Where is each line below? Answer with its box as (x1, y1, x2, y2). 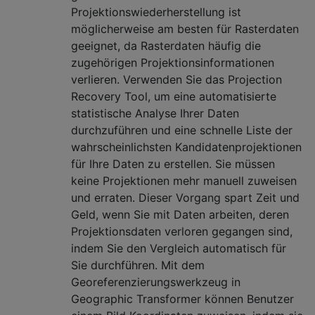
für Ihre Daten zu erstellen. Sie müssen (71, 156, 275, 171)
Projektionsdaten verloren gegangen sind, (71, 224, 292, 238)
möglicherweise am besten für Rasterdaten (71, 21, 299, 36)
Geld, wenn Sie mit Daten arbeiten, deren (71, 207, 289, 221)
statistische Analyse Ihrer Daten (71, 105, 239, 120)
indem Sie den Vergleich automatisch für (71, 240, 286, 255)
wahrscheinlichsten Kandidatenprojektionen (71, 139, 302, 154)
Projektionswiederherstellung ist (71, 4, 241, 19)
